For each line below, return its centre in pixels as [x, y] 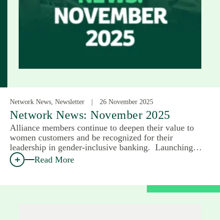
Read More [54, 160]
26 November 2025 [126, 102]
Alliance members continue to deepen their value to [102, 128]
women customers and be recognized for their [91, 138]
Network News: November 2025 [90, 115]
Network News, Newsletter [47, 102]
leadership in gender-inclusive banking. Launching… [106, 148]
